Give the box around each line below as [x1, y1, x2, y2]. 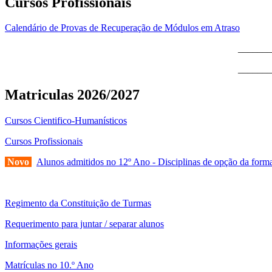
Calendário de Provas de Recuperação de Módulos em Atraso [5, 22, 240, 33]
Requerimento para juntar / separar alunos [5, 219, 164, 229]
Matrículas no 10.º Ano [5, 260, 93, 271]
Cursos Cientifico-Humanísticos [5, 115, 127, 126]
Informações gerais [5, 239, 77, 250]
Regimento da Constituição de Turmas [5, 198, 151, 209]
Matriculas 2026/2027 [5, 87, 140, 103]
